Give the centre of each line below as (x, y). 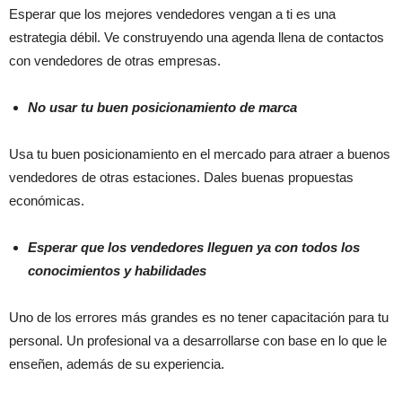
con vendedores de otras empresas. (115, 60)
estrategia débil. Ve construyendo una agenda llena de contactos (197, 37)
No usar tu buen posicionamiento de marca (162, 107)
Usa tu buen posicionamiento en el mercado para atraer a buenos (200, 153)
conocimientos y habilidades (117, 270)
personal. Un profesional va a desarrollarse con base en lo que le (198, 340)
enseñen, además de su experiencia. (117, 363)
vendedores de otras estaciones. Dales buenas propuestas (181, 177)
